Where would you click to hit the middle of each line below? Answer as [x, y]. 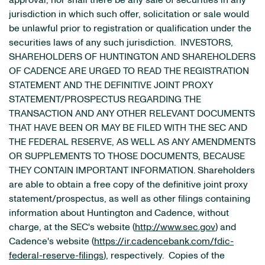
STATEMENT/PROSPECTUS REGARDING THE [105, 99]
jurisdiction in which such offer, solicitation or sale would [129, 14]
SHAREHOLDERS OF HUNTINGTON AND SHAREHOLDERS [132, 57]
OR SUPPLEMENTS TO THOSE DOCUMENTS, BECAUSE [127, 156]
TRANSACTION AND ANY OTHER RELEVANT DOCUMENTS [132, 114]
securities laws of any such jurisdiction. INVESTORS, [121, 43]
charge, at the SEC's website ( [72, 227]
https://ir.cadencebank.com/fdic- [164, 241]
